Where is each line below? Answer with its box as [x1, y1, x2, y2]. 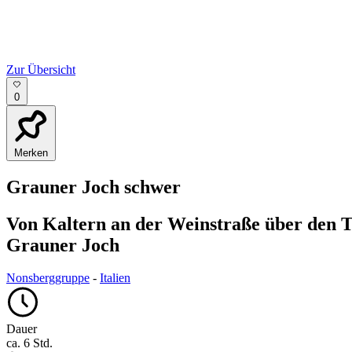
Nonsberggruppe [6, 271, 90, 285]
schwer [124, 176, 181, 197]
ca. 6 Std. [6, 336, 53, 350]
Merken [14, 146, 48, 159]
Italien [100, 271, 130, 285]
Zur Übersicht [6, 62, 75, 76]
